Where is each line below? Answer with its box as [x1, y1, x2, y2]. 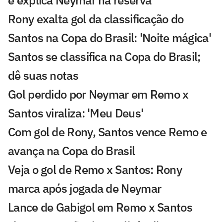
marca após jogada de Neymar [8, 180, 162, 196]
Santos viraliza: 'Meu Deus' [8, 105, 144, 121]
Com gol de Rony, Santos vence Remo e [8, 123, 207, 140]
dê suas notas [8, 67, 78, 83]
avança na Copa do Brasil [8, 142, 135, 159]
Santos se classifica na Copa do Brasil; [8, 48, 201, 64]
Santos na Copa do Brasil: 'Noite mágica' [8, 29, 211, 46]
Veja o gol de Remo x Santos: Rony [8, 161, 182, 177]
